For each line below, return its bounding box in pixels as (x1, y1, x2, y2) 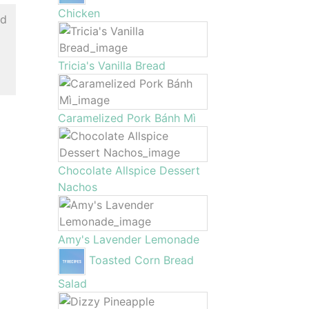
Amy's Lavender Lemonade (57, 232, 199, 246)
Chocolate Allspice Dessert (57, 163, 200, 177)
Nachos (57, 180, 97, 194)
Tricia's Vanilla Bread (57, 59, 166, 72)
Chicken (57, 6, 100, 20)
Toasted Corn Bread (88, 253, 194, 268)
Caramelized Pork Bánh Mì (57, 111, 196, 125)
